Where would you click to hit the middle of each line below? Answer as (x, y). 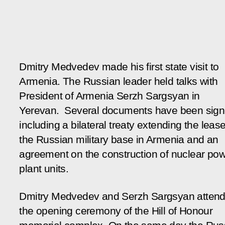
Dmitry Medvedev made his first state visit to (119, 67)
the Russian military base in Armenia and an (119, 139)
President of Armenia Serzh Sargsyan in (109, 96)
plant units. (45, 168)
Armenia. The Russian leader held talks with (119, 81)
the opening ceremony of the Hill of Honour (116, 211)
